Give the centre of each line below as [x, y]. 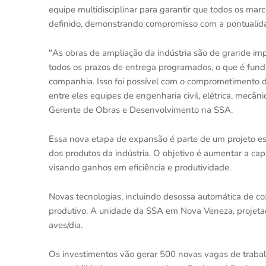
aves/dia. [66, 225]
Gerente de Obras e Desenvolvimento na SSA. [141, 110]
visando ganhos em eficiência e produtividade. [141, 167]
